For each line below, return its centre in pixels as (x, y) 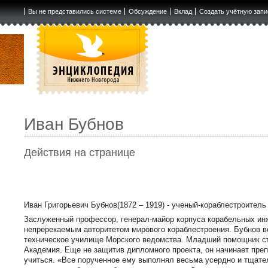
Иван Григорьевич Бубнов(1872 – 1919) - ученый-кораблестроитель (145, 205)
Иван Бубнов (74, 124)
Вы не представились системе (74, 11)
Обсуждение (147, 11)
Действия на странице (80, 153)
